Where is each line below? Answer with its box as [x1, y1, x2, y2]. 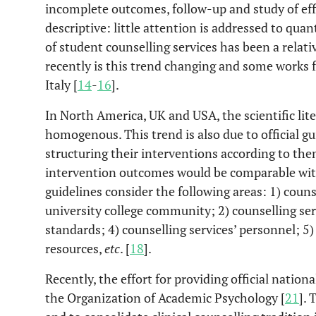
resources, [45, 240, 104, 257]
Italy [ [45, 76, 78, 93]
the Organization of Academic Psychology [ [45, 289, 285, 306]
